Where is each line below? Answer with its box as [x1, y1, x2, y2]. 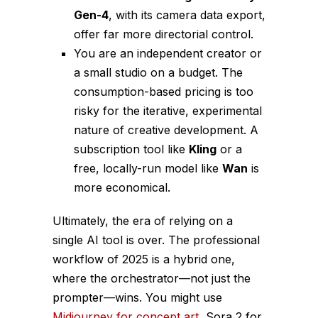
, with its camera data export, [109, 8, 265, 23]
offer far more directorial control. [74, 27, 253, 42]
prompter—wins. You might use [53, 290, 222, 305]
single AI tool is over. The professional [53, 233, 260, 248]
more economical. [74, 180, 170, 195]
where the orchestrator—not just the [53, 271, 251, 286]
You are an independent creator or [74, 46, 262, 61]
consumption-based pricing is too [74, 84, 253, 99]
